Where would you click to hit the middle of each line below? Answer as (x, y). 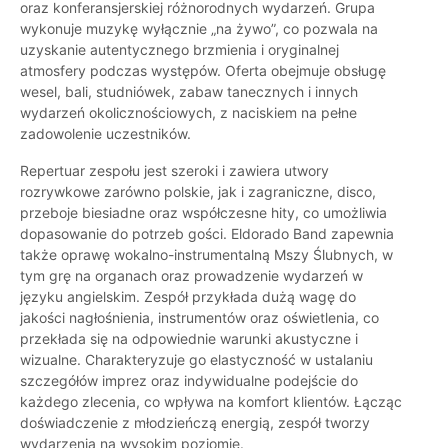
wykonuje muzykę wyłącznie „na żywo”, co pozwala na (199, 29)
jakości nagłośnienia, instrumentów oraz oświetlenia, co (199, 318)
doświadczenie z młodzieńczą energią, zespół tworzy (195, 423)
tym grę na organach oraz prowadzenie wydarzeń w (191, 276)
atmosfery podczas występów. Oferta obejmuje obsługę (203, 71)
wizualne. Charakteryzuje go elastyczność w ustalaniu (196, 360)
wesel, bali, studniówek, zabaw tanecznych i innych (189, 92)
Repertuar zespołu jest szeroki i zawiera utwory (174, 171)
